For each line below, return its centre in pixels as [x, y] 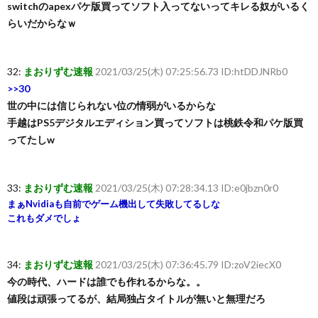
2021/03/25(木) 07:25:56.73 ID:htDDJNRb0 [191, 71]
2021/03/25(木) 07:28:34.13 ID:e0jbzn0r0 [187, 188]
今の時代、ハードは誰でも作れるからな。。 [106, 281]
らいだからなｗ [42, 23]
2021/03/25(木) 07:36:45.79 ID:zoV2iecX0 [188, 264]
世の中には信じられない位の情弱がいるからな [111, 105]
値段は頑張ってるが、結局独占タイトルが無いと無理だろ [136, 298]
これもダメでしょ [44, 218]
